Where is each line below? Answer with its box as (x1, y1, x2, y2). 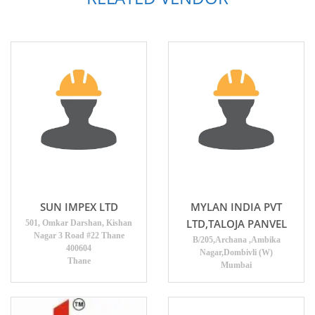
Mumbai (221, 260, 252, 270)
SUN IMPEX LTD (39, 200, 118, 214)
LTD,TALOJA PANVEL (186, 217, 287, 231)
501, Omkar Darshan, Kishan (25, 218, 132, 228)
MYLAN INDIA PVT (191, 200, 282, 214)
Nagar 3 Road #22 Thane (33, 231, 124, 240)
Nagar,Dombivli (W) (200, 247, 273, 257)
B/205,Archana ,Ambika (192, 235, 281, 245)
